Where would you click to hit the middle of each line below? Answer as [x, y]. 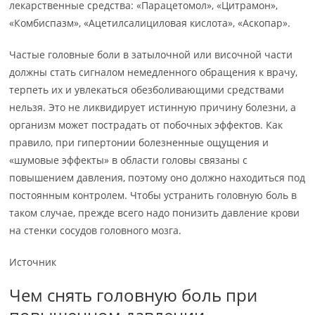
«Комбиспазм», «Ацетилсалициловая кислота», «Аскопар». [150, 23]
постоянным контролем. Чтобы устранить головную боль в [153, 195]
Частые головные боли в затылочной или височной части [151, 55]
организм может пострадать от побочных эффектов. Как [146, 125]
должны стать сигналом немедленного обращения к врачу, [154, 72]
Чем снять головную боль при [134, 295]
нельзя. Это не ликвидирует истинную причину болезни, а [153, 108]
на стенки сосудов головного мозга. [96, 231]
